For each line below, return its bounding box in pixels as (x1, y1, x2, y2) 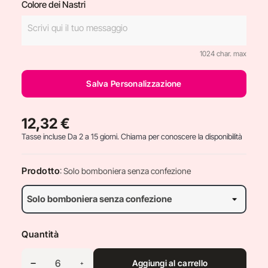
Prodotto (22, 165, 60, 176)
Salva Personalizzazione (86, 78, 182, 89)
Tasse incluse (22, 132, 68, 141)
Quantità (22, 229, 59, 240)
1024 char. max (200, 49, 246, 58)
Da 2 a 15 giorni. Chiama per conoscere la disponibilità (68, 132, 242, 141)
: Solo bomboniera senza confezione (60, 166, 191, 176)
